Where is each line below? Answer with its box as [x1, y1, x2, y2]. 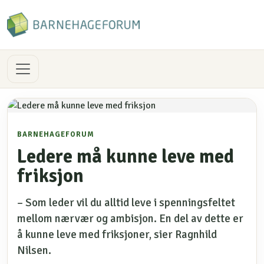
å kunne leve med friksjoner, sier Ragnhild [17, 227, 217, 242]
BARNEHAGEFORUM [17, 130, 94, 139]
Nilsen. [17, 243, 51, 258]
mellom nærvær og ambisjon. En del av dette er [17, 212, 243, 226]
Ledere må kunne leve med [17, 145, 234, 168]
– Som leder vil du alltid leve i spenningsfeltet [17, 196, 235, 210]
